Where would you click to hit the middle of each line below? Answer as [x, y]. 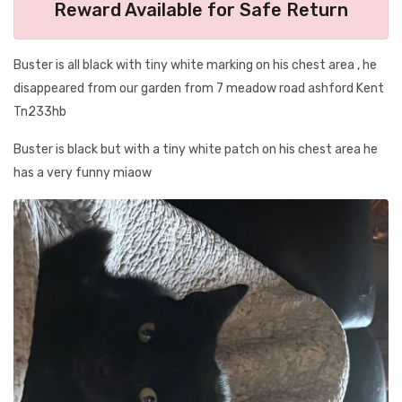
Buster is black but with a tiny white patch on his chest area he [196, 149]
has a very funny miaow [83, 173]
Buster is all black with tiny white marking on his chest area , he [195, 65]
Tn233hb [40, 112]
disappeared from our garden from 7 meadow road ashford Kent [199, 88]
